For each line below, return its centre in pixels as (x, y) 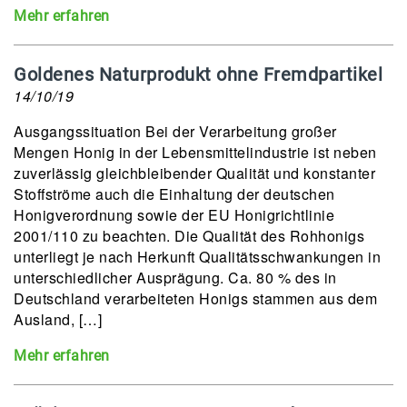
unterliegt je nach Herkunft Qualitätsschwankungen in (197, 257)
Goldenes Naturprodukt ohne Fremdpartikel (198, 74)
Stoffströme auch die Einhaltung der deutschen (174, 194)
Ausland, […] (58, 319)
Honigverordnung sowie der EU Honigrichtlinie (174, 215)
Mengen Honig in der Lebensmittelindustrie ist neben (195, 152)
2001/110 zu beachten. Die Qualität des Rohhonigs (189, 236)
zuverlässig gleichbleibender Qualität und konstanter (194, 173)
